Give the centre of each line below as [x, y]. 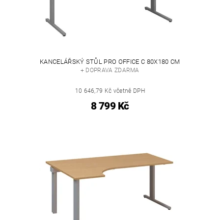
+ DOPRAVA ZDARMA [110, 70]
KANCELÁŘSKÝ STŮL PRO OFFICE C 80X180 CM [110, 61]
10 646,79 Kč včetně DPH [110, 91]
